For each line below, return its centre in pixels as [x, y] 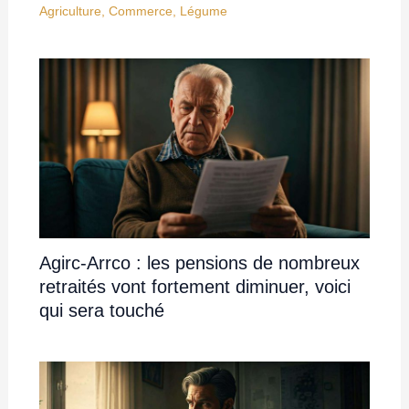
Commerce [140, 10]
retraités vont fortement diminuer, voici [194, 287]
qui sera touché [101, 311]
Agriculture [70, 10]
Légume [203, 10]
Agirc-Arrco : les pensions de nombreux [199, 263]
